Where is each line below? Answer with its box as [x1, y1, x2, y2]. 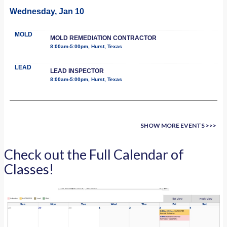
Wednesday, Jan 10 [10, 7, 84, 16]
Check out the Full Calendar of [4, 146, 184, 163]
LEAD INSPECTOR [50, 67, 104, 74]
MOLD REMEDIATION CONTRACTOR [50, 34, 157, 42]
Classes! [4, 161, 54, 178]
